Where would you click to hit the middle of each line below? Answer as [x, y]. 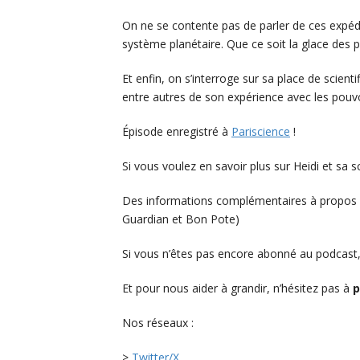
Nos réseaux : [158, 323]
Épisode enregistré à [177, 132]
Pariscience [261, 132]
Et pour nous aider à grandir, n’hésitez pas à [237, 288]
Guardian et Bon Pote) [181, 219]
